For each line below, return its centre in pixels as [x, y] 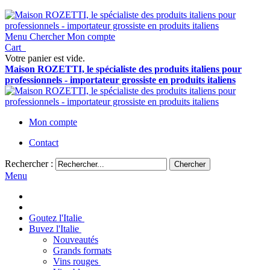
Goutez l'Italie [55, 218]
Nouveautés [76, 240]
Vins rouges [76, 261]
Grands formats [82, 250]
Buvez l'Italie [54, 229]
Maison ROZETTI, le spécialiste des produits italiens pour [123, 69]
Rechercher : [29, 164]
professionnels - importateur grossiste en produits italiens [120, 80]
